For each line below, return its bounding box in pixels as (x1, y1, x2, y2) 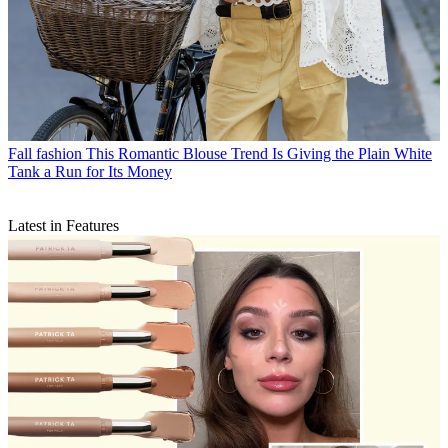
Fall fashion (8, 145, 82, 163)
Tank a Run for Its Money (8, 163, 172, 181)
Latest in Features (8, 217, 119, 235)
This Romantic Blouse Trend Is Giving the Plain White (86, 145, 432, 163)
